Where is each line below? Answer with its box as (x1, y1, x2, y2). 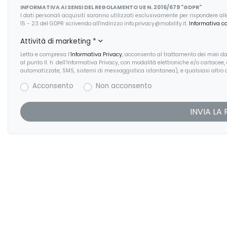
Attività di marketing (20, 36, 93, 47)
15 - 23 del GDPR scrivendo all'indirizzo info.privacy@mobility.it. (20, 20, 189, 28)
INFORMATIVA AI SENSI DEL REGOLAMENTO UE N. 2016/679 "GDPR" (20, 4, 202, 12)
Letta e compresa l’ (20, 51, 70, 59)
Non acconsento (96, 81, 152, 91)
